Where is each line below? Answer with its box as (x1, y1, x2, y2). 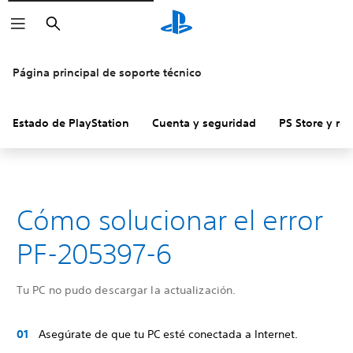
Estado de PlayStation (13, 116, 129, 130)
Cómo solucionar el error (17, 204, 323, 236)
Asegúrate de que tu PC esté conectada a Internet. (39, 327, 298, 341)
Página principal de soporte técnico (13, 65, 202, 80)
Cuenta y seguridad (152, 116, 256, 130)
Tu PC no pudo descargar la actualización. (17, 283, 236, 297)
